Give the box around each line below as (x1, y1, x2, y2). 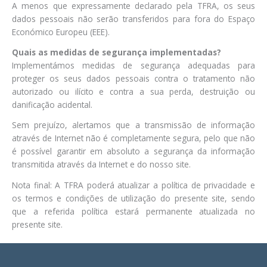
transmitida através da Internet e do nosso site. (12, 159, 191, 170)
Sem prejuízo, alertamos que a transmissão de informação (12, 119, 255, 131)
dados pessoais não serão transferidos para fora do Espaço (12, 13, 255, 24)
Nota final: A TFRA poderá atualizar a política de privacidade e (12, 179, 255, 191)
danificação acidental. (12, 98, 92, 110)
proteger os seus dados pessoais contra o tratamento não (12, 72, 255, 84)
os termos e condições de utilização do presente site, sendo (12, 192, 255, 204)
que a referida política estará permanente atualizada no (12, 205, 255, 217)
